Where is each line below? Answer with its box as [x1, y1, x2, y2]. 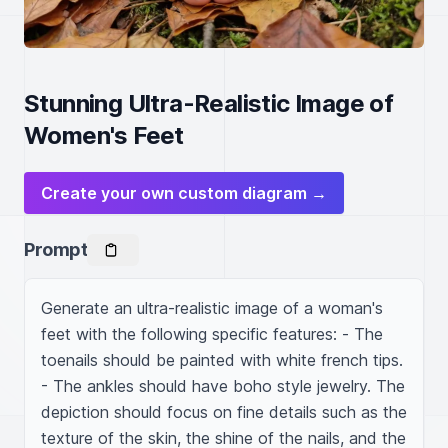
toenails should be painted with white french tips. [41, 350, 403, 370]
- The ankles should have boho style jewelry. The [41, 376, 405, 396]
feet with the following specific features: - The [41, 324, 383, 344]
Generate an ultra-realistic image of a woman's [41, 298, 383, 318]
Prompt [24, 239, 88, 260]
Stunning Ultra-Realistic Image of [24, 89, 394, 118]
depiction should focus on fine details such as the [41, 402, 407, 422]
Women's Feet [24, 121, 184, 150]
